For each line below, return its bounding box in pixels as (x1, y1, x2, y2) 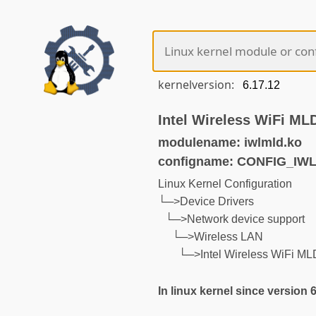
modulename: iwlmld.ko (158, 134, 302, 150)
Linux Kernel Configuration (158, 178, 292, 190)
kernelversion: (158, 77, 237, 93)
